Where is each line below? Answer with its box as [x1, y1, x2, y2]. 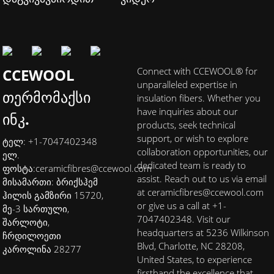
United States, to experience [137, 253, 252, 265]
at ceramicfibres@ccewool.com [137, 185, 264, 198]
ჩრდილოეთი [2, 229, 62, 242]
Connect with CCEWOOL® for [137, 64, 257, 77]
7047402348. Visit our [137, 212, 231, 225]
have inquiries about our [137, 105, 238, 117]
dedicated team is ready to [137, 158, 246, 171]
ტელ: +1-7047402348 [2, 135, 98, 147]
